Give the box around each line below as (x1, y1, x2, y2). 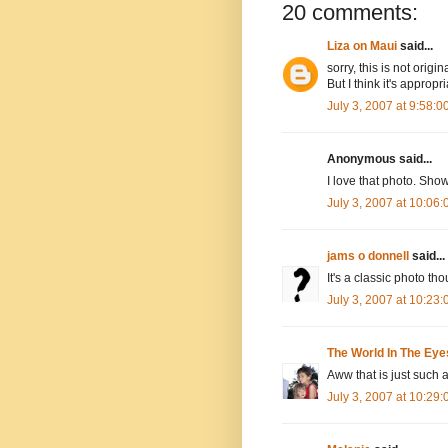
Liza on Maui (327, 38, 397, 53)
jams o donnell (327, 248, 409, 263)
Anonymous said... (327, 151, 432, 166)
